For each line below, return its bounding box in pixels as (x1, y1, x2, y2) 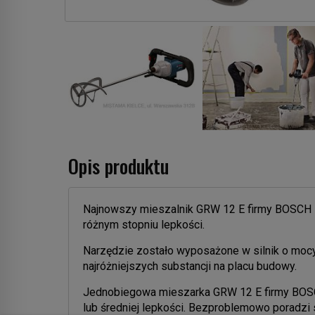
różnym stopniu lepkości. (83, 217, 205, 231)
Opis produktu (68, 151, 169, 180)
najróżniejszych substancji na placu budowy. (83, 259, 297, 273)
